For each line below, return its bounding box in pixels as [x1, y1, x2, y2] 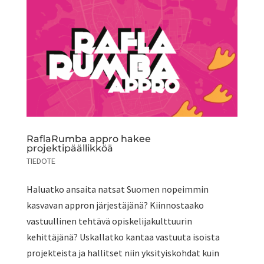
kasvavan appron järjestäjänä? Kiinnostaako [26, 199, 204, 212]
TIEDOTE [26, 156, 55, 167]
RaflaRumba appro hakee [26, 133, 151, 145]
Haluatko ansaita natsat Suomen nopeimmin [26, 183, 209, 196]
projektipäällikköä [26, 143, 113, 154]
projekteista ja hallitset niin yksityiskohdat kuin [26, 247, 219, 259]
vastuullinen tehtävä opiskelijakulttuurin [26, 215, 192, 227]
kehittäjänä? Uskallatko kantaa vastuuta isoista [26, 231, 220, 243]
